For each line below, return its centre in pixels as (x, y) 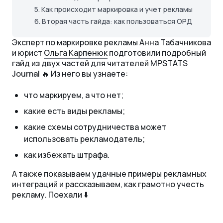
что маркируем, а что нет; (74, 95)
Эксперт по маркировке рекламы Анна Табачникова (111, 43)
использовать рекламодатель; (84, 139)
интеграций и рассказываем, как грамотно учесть (108, 184)
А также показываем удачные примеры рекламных (109, 174)
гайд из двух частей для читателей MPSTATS (100, 63)
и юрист (28, 53)
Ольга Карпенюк (76, 53)
